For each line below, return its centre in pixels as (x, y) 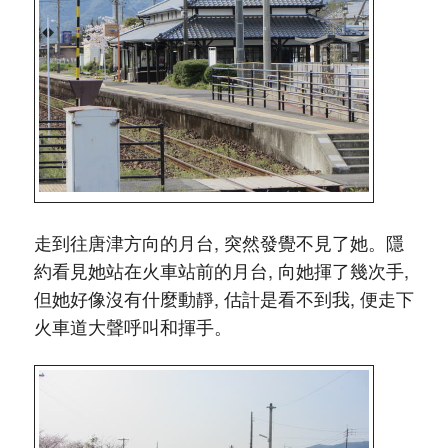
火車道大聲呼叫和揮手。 (132, 325)
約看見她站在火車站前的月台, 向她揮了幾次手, (221, 269)
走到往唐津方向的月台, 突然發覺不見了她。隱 (218, 241)
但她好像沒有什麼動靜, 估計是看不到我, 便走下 (223, 297)
